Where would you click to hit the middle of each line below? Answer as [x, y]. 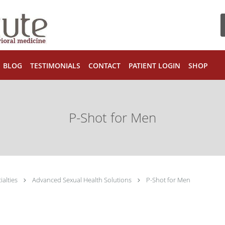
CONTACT [104, 66]
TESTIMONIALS [55, 66]
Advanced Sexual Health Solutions [83, 180]
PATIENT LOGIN [154, 66]
